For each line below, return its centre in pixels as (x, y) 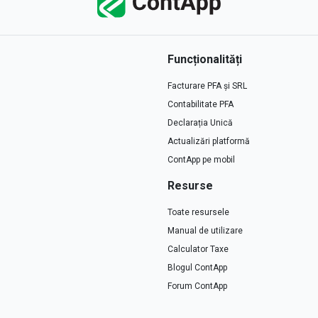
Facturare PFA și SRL (207, 86)
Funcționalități (205, 60)
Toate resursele (198, 213)
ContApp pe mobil (201, 160)
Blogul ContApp (197, 268)
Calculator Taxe (198, 250)
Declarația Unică (200, 123)
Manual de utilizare (205, 231)
